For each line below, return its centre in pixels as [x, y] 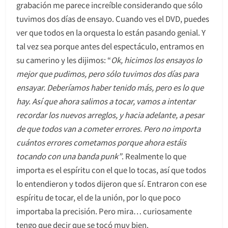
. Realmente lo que [154, 156]
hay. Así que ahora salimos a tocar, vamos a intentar [106, 101]
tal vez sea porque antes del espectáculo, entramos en [110, 46]
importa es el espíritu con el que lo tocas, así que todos [111, 169]
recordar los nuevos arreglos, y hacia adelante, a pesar [110, 115]
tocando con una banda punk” [69, 156]
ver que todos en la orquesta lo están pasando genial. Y [111, 32]
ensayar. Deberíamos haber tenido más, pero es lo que [110, 87]
